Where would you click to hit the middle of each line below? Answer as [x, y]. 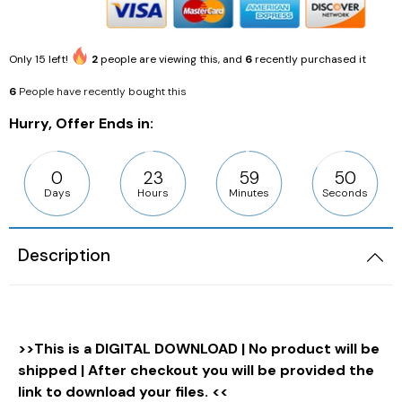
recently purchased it [309, 59]
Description [64, 256]
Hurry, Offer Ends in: [81, 123]
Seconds [345, 192]
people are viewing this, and [171, 59]
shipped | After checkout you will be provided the [196, 371]
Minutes [249, 192]
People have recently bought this [103, 91]
